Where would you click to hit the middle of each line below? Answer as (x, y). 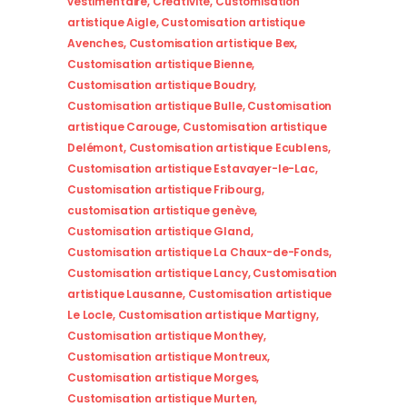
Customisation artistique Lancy (158, 273)
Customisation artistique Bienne (160, 65)
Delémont (95, 148)
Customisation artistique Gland (159, 232)
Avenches (95, 44)
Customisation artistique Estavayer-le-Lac (191, 169)
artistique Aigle (112, 23)
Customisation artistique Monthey (166, 336)
